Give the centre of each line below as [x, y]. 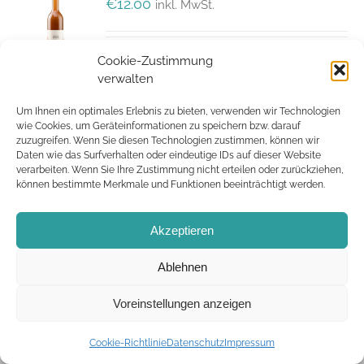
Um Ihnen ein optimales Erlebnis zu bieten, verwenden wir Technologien [178, 111]
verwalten [126, 79]
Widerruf [87, 217]
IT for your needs [288, 217]
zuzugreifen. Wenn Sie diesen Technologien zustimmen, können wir [168, 141]
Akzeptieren [182, 230]
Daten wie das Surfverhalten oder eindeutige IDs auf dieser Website [169, 155]
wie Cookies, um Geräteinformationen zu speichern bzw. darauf [158, 126]
